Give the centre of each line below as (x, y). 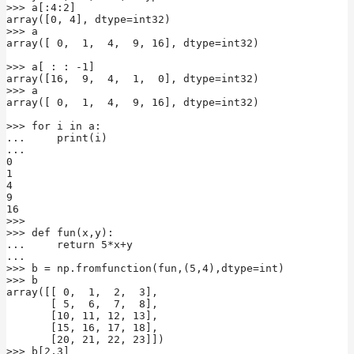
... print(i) (57, 137)
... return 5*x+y (70, 244)
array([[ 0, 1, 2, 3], (82, 292)
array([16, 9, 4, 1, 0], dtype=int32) (133, 78)
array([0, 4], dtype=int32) (88, 19)
